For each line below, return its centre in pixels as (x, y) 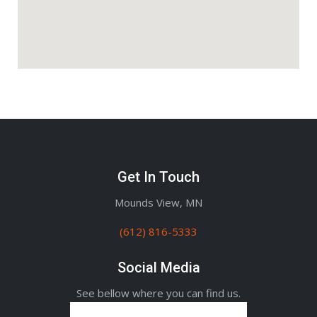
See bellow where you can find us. (158, 293)
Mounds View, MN (158, 203)
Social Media (158, 268)
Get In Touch (158, 177)
